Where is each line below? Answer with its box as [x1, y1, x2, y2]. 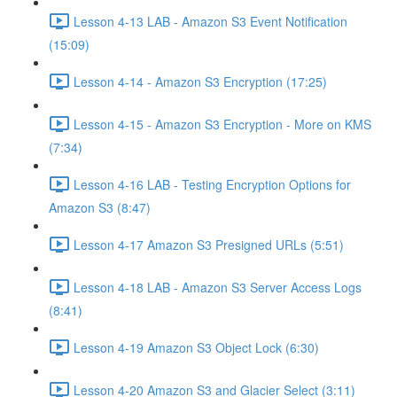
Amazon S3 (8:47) [49, 198, 151, 216]
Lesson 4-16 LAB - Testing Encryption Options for [74, 175, 351, 193]
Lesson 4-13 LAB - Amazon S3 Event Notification [74, 12, 347, 30]
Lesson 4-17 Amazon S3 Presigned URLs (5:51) [74, 235, 344, 253]
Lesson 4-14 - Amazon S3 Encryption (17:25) [74, 72, 327, 90]
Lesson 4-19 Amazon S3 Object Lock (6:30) [74, 338, 319, 356]
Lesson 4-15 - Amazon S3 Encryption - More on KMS [74, 114, 371, 133]
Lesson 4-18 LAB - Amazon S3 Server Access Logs [74, 277, 362, 296]
